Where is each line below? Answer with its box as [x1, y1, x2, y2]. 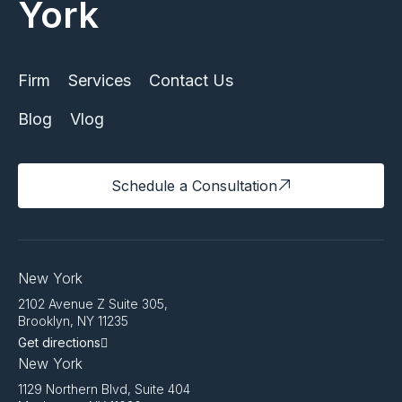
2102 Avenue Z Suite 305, [18, 296, 168, 312]
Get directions [18, 335, 100, 351]
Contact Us [149, 71, 233, 91]
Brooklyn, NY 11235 [18, 313, 128, 329]
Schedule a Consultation [110, 177, 277, 196]
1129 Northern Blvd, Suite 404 [18, 381, 190, 398]
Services [68, 71, 131, 91]
